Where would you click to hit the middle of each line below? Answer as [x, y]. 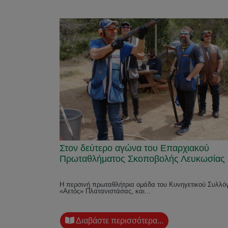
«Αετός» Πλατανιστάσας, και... [105, 191]
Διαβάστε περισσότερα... [119, 221]
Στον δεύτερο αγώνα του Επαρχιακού [134, 148]
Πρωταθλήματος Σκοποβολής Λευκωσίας [142, 159]
